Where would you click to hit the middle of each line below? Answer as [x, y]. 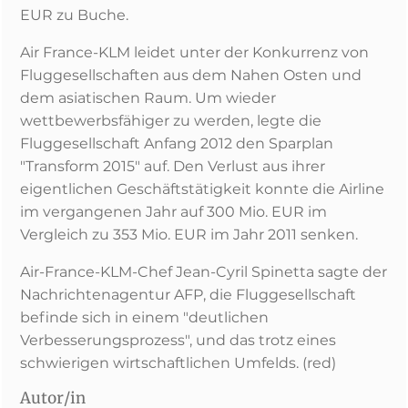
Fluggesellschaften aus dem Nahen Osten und [191, 75]
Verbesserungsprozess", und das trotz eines [178, 340]
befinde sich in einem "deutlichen [144, 317]
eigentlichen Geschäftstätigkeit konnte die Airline [202, 189]
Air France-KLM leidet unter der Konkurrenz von [194, 52]
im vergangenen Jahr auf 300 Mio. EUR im [173, 212]
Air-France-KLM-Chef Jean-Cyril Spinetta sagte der [204, 272]
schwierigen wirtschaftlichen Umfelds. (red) [178, 363]
